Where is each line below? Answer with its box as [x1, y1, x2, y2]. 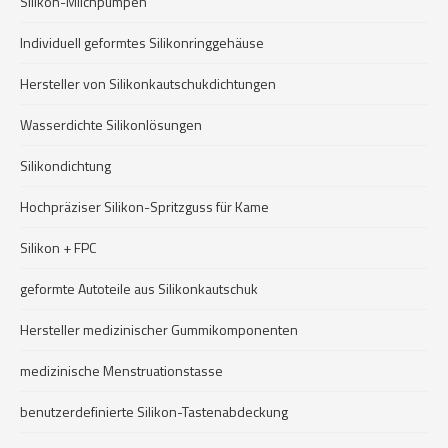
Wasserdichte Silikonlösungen [20, 114, 202, 135]
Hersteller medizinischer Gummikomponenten [20, 319, 298, 340]
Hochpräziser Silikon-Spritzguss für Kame [20, 196, 269, 217]
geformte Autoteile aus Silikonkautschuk [20, 278, 258, 299]
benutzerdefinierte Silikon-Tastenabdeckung [20, 401, 288, 422]
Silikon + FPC [20, 237, 96, 258]
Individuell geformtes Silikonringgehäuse [20, 32, 264, 53]
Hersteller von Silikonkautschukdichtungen [20, 73, 276, 94]
